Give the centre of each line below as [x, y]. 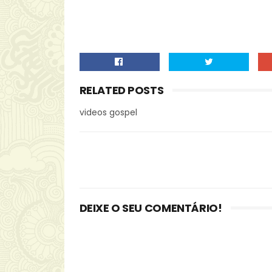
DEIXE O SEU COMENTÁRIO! [151, 208]
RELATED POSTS [121, 90]
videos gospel [108, 112]
